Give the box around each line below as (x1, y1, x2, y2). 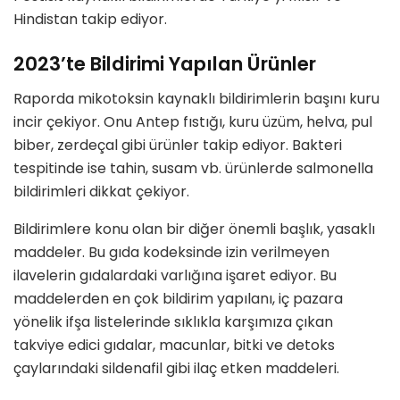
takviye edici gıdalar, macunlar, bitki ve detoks (13, 334, 335, 355)
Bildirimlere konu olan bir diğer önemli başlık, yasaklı (13, 218, 375, 239)
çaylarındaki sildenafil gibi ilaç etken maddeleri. (13, 357, 339, 379)
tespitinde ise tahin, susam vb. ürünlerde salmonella (13, 157, 373, 179)
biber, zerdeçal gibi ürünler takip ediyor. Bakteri (13, 134, 342, 155)
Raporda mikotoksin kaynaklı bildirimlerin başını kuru (13, 87, 379, 109)
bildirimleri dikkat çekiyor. (13, 180, 189, 202)
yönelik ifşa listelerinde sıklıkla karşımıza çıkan (13, 311, 333, 332)
